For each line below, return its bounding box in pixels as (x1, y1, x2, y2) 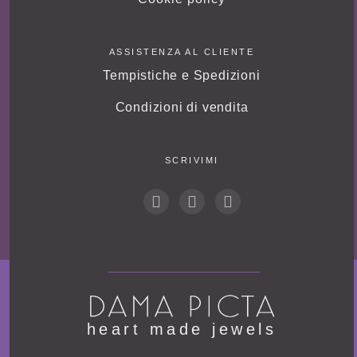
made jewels (141, 320, 277, 339)
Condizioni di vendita (115, 100, 249, 115)
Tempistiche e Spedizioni (103, 69, 261, 83)
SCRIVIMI (164, 155, 219, 166)
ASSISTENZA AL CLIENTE (108, 47, 255, 57)
